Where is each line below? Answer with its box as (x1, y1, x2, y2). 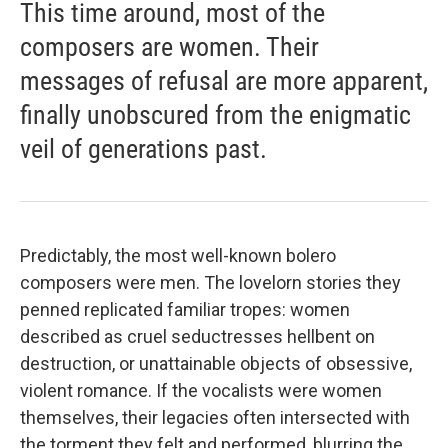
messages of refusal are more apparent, (20, 65, 428, 96)
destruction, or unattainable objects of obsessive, (20, 352, 412, 374)
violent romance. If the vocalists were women (20, 379, 382, 401)
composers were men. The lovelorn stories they (20, 271, 401, 293)
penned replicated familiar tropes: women (20, 298, 350, 320)
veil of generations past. (20, 133, 267, 164)
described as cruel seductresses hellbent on (20, 325, 375, 347)
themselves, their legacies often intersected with (20, 406, 410, 428)
